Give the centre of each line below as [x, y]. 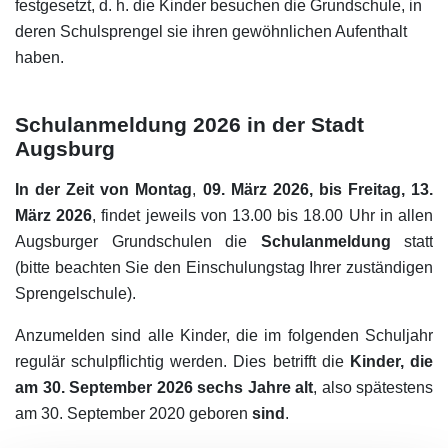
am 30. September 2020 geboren [133, 413]
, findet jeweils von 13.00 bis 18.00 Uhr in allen [263, 215]
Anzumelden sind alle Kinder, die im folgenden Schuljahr [224, 335]
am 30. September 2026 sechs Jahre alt [164, 387]
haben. [39, 57]
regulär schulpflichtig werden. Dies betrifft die [182, 361]
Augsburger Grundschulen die [138, 241]
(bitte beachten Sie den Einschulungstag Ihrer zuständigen [224, 267]
